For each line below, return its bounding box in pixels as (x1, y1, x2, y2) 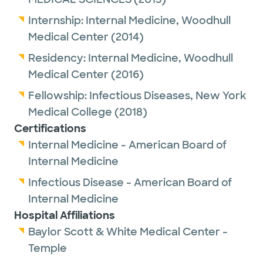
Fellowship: (28, 89, 89, 103)
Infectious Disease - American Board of (28, 176, 232, 190)
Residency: (28, 51, 88, 65)
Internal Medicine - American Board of (28, 138, 227, 152)
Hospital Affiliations (14, 208, 115, 222)
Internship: (28, 14, 86, 28)
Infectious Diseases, (89, 89, 195, 103)
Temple (28, 241, 67, 255)
